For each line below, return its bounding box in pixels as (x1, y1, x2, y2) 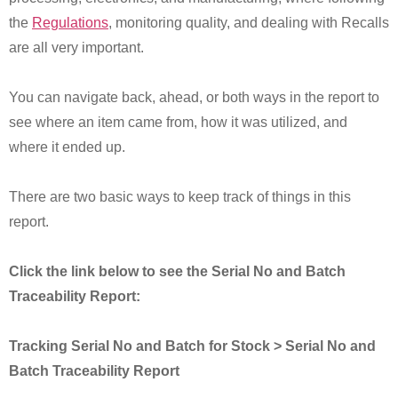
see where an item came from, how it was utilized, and (9, 115, 347, 130)
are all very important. (9, 40, 144, 55)
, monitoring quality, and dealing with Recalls (108, 15, 389, 30)
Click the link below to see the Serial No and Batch (9, 264, 346, 279)
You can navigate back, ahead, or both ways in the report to (9, 90, 379, 105)
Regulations (32, 15, 108, 30)
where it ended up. (9, 139, 125, 155)
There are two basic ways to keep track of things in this (9, 189, 351, 204)
